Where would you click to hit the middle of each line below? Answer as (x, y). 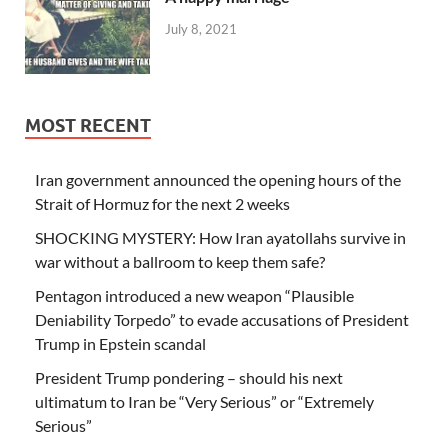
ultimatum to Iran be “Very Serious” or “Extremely (204, 401)
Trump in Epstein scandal (120, 343)
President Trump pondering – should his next (189, 377)
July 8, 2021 (201, 29)
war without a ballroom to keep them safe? (180, 261)
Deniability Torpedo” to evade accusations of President (222, 319)
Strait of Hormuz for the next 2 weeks (162, 203)
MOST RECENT (88, 125)
